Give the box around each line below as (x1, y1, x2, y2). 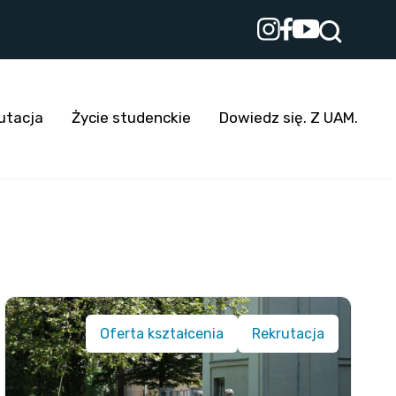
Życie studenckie (72, 109, 192, 127)
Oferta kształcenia (100, 325, 225, 343)
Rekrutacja (252, 325, 325, 343)
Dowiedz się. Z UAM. (219, 109, 359, 127)
